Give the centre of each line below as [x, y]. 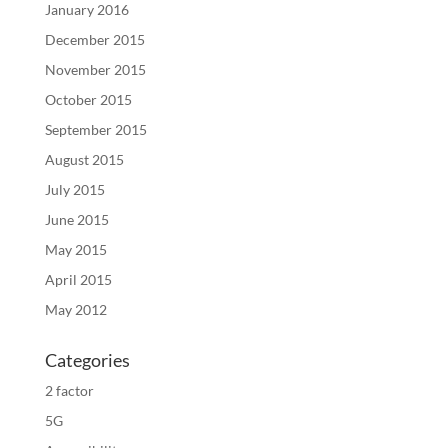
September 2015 [95, 129]
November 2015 [95, 69]
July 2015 [74, 189]
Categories [87, 359]
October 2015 [88, 99]
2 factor [69, 390]
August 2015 [84, 159]
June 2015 [76, 219]
